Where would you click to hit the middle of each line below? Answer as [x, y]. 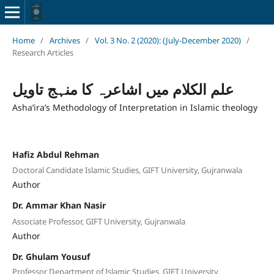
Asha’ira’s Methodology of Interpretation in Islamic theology [135, 107]
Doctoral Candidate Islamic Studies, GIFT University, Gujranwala [127, 170]
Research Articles [43, 52]
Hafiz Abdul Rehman [55, 154]
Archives [65, 40]
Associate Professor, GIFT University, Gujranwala [98, 221]
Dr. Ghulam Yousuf [51, 256]
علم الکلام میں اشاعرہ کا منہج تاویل [123, 89]
